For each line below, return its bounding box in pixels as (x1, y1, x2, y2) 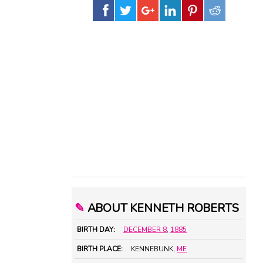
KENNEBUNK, (131, 244, 177, 254)
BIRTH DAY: (77, 225, 115, 235)
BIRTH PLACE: (77, 244, 123, 254)
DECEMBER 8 (123, 225, 167, 235)
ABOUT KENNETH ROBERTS (84, 200, 239, 217)
